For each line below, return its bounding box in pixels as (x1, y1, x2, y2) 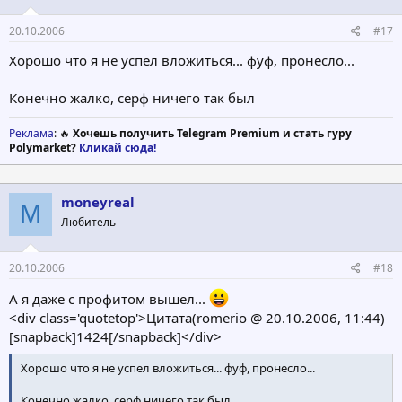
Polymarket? (9, 139, 79, 155)
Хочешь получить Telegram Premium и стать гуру (73, 125, 352, 141)
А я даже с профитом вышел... (9, 290, 209, 309)
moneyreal (61, 192, 135, 211)
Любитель (61, 214, 116, 230)
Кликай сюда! (79, 139, 156, 155)
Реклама (9, 125, 54, 141)
